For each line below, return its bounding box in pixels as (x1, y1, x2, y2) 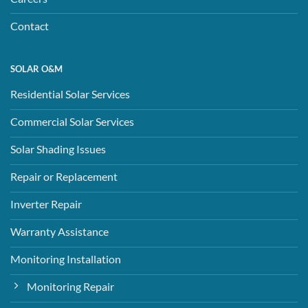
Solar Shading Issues (10, 142, 106, 156)
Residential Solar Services (10, 87, 130, 101)
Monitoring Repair (26, 280, 114, 294)
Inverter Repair (10, 197, 82, 211)
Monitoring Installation (10, 252, 121, 266)
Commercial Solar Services (10, 115, 134, 129)
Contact (10, 19, 49, 32)
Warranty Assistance (10, 225, 109, 239)
